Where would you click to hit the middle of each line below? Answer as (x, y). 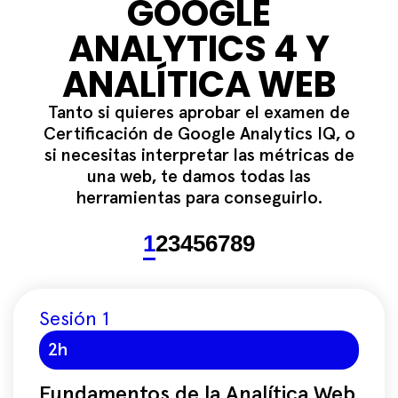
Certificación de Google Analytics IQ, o (199, 135)
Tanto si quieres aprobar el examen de (199, 113)
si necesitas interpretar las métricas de (199, 156)
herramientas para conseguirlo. (199, 199)
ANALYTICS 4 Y (199, 49)
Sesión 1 (74, 320)
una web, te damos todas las (199, 177)
